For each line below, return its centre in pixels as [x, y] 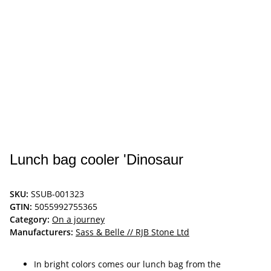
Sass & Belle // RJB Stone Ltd [132, 232]
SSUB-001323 [57, 194]
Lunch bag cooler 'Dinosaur [96, 160]
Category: [31, 220]
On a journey [78, 220]
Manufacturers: [41, 232]
